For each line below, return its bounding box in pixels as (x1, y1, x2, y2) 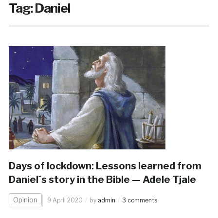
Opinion (13, 195, 37, 204)
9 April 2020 (47, 196, 83, 204)
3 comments (122, 196, 157, 204)
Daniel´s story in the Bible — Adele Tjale (8, 173, 196, 185)
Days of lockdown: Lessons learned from (8, 160, 201, 172)
